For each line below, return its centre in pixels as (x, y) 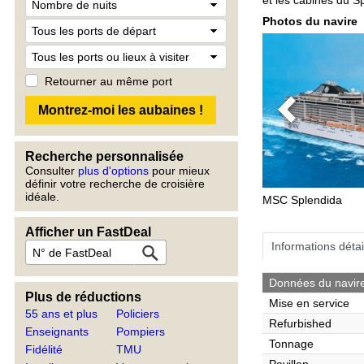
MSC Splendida (302, 200)
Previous (309, 117)
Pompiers (141, 331)
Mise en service (309, 303)
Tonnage (291, 344)
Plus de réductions (83, 297)
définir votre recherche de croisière (115, 184)
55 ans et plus (61, 314)
